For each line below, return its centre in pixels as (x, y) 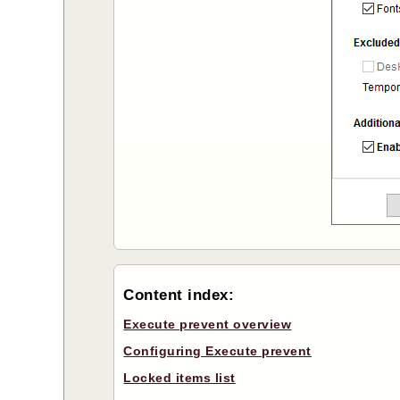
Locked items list (179, 378)
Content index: (179, 296)
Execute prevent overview (208, 325)
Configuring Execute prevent (217, 351)
